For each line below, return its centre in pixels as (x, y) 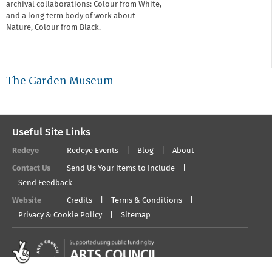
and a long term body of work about (71, 16)
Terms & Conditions (147, 200)
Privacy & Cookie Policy (60, 215)
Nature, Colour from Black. (53, 27)
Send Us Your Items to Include (121, 168)
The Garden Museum (60, 81)
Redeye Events (93, 151)
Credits (80, 200)
